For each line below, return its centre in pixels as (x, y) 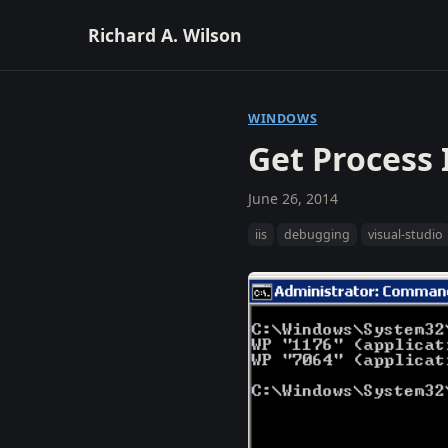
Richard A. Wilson (165, 34)
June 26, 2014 (293, 198)
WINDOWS (283, 118)
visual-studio (405, 234)
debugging (317, 234)
